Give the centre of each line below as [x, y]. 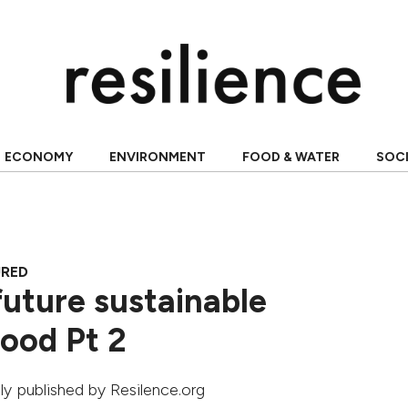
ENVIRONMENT [157, 157]
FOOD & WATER [291, 157]
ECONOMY [38, 157]
